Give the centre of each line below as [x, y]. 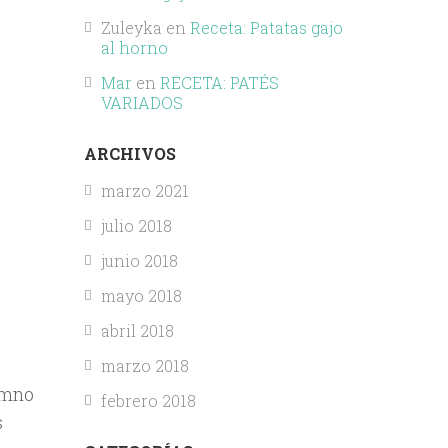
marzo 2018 [144, 366]
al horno [134, 48]
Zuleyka [131, 28]
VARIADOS [141, 103]
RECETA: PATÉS [219, 83]
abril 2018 [137, 331]
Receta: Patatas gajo [266, 28]
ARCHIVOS [129, 154]
